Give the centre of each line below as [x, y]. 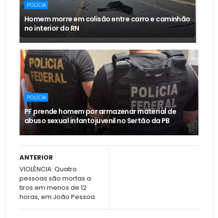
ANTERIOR [36, 158]
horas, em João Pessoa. [58, 197]
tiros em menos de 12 [53, 188]
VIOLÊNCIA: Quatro [48, 169]
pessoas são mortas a [55, 179]
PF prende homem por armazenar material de [100, 112]
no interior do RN [52, 28]
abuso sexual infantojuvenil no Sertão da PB [97, 121]
